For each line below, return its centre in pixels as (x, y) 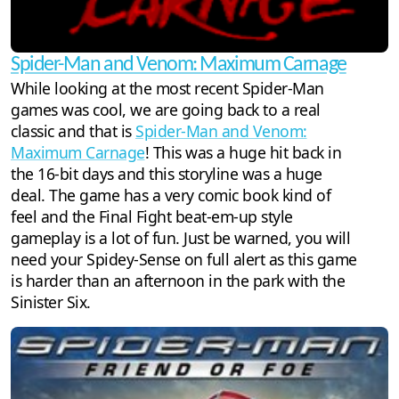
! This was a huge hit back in (243, 152)
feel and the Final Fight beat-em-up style (152, 216)
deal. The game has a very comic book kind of (171, 195)
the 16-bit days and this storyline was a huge (167, 173)
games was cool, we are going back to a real (166, 109)
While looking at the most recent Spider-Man (167, 88)
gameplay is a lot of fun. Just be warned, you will (180, 237)
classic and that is (73, 130)
